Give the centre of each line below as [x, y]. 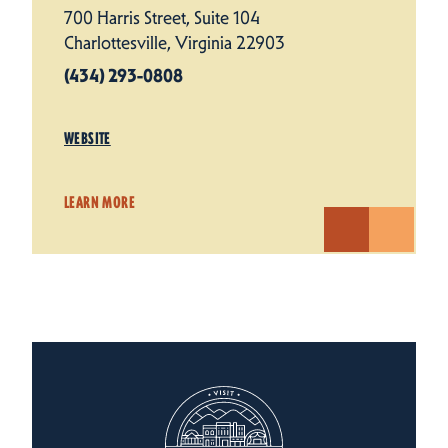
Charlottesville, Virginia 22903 [174, 42]
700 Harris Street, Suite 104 [162, 17]
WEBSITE [87, 138]
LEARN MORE [99, 202]
